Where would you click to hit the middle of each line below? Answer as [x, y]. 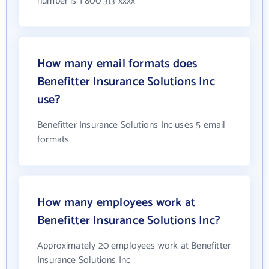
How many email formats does [117, 64]
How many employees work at [116, 203]
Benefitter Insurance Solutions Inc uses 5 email [131, 125]
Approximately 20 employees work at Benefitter [134, 246]
